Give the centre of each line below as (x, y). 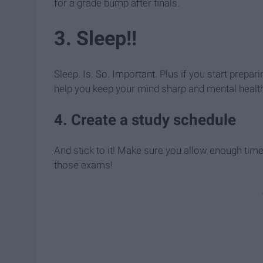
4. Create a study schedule (145, 120)
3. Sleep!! (95, 38)
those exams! (83, 165)
